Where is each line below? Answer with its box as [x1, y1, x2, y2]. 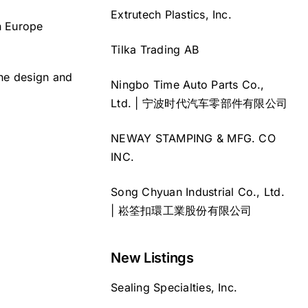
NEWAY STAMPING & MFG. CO [111, 131, 276, 145]
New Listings [111, 249, 194, 266]
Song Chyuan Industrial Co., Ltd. [111, 184, 285, 199]
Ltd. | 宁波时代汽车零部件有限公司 [111, 96, 288, 110]
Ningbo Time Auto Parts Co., [111, 77, 265, 91]
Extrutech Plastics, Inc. [111, 7, 232, 21]
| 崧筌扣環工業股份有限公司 [111, 203, 252, 217]
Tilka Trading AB [111, 42, 199, 56]
